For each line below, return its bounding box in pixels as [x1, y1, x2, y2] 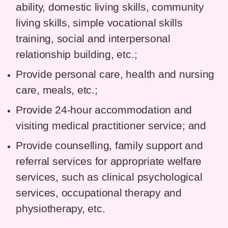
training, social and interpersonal [16, 33, 170, 45]
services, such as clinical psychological [16, 171, 203, 184]
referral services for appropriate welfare [16, 155, 202, 168]
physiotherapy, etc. [16, 203, 105, 215]
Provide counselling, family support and [16, 139, 203, 152]
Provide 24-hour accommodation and [16, 104, 192, 117]
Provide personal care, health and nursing [16, 68, 215, 81]
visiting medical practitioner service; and [16, 120, 206, 132]
